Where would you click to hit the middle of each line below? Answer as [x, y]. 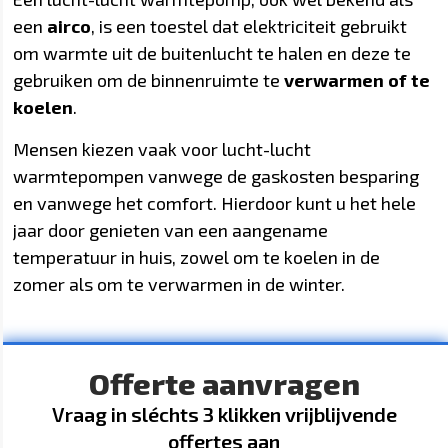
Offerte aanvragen [224, 382]
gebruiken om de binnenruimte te [149, 80]
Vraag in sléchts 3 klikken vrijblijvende [224, 413]
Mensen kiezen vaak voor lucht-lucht [162, 148]
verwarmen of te [357, 80]
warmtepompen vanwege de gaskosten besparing [216, 175]
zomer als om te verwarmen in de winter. [179, 283]
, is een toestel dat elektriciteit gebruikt [249, 26]
